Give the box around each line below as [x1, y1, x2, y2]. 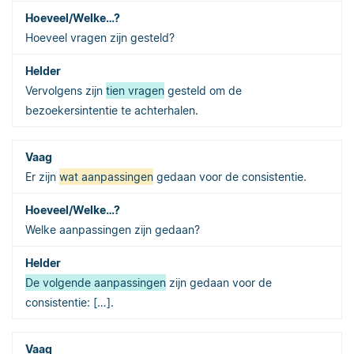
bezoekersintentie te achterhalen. [25, 103, 198, 117]
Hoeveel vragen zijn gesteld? [25, 30, 175, 44]
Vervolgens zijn [25, 83, 106, 97]
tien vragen [106, 83, 164, 97]
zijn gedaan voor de [166, 275, 272, 289]
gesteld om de [164, 83, 242, 97]
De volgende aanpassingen [25, 275, 166, 289]
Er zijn [25, 169, 59, 183]
